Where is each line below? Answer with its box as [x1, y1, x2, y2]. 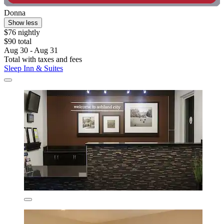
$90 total [4, 37, 31, 46]
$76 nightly [4, 28, 40, 37]
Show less [8, 19, 38, 27]
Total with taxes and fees [4, 55, 82, 64]
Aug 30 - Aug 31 [4, 46, 58, 55]
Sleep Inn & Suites [4, 64, 63, 73]
